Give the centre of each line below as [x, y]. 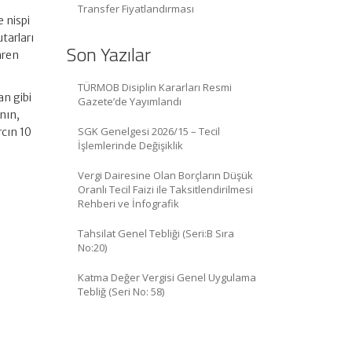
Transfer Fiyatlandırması [136, 9]
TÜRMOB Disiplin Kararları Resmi [154, 88]
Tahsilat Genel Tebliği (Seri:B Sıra [156, 234]
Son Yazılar [108, 55]
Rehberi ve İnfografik [128, 204]
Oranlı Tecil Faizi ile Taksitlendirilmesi [165, 190]
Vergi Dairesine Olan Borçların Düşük [165, 176]
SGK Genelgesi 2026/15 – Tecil [148, 132]
